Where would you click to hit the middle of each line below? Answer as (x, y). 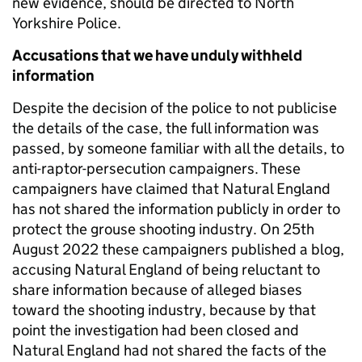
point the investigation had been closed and (156, 330)
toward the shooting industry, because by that (164, 310)
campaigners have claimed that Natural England (171, 189)
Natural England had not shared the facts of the (169, 350)
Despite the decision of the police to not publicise (175, 108)
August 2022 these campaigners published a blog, (178, 249)
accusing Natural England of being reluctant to (166, 269)
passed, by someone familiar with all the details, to (178, 148)
